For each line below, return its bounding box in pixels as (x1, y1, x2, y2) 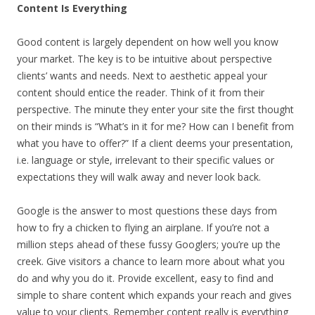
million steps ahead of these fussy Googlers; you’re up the (17, 237, 281, 251)
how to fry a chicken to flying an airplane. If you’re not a (17, 220, 269, 234)
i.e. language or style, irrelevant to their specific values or (17, 153, 274, 167)
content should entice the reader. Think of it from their (17, 85, 264, 99)
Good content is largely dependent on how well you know (17, 34, 278, 49)
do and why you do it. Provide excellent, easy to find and (17, 271, 274, 285)
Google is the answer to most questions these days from (17, 203, 277, 217)
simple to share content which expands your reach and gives (17, 288, 292, 302)
